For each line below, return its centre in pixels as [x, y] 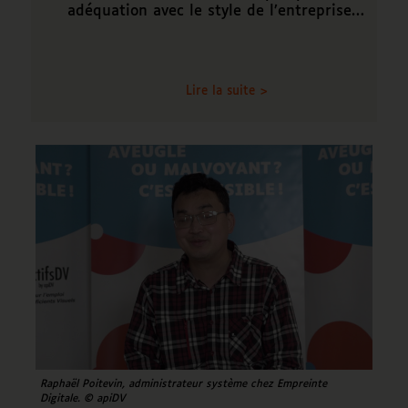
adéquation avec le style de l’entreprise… [215, 11]
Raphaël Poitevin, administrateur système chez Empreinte [183, 385]
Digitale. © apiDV [82, 399]
